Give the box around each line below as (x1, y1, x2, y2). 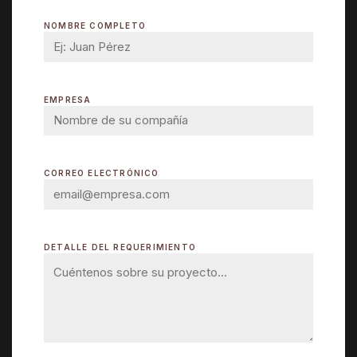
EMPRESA (44, 94, 92, 104)
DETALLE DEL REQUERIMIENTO (44, 242, 196, 253)
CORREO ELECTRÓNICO (44, 168, 159, 178)
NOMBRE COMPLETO (44, 21, 146, 31)
